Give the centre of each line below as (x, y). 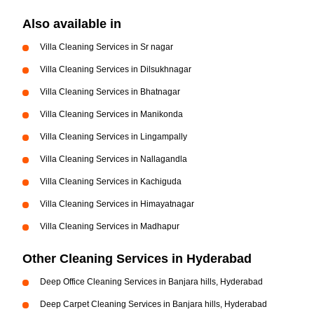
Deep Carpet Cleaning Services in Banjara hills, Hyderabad (153, 304)
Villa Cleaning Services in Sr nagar (107, 47)
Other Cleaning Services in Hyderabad (137, 259)
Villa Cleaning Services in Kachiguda (111, 182)
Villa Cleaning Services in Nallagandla (114, 159)
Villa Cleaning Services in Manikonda (111, 114)
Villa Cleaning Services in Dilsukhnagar (116, 69)
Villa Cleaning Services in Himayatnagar (117, 204)
